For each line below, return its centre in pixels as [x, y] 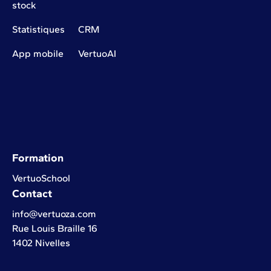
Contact [32, 193]
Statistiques [38, 29]
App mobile [38, 53]
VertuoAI [97, 53]
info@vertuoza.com [54, 214]
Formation [38, 158]
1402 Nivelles [41, 243]
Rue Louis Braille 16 [55, 228]
